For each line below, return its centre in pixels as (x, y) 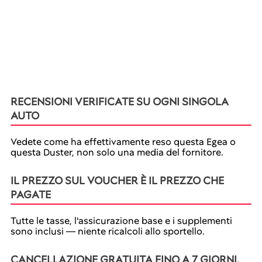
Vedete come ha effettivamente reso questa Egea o (123, 142)
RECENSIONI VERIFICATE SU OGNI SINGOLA (120, 101)
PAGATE (31, 194)
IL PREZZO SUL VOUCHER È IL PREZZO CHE (117, 180)
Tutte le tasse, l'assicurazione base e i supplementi (121, 221)
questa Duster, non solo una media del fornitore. (117, 152)
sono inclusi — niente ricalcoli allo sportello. (108, 231)
